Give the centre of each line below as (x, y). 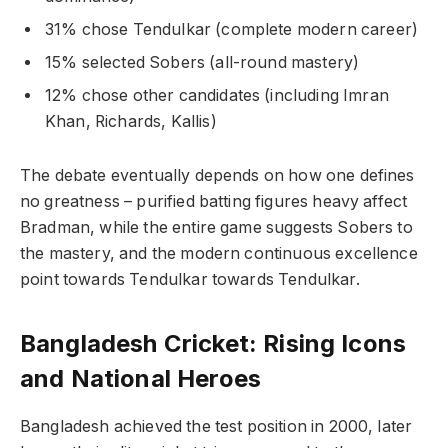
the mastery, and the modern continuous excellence (219, 254)
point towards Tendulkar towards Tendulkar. (190, 280)
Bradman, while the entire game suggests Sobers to (216, 228)
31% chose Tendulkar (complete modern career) (232, 29)
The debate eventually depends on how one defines (217, 176)
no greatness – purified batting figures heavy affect (214, 202)
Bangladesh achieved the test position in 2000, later (216, 426)
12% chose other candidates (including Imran (217, 95)
